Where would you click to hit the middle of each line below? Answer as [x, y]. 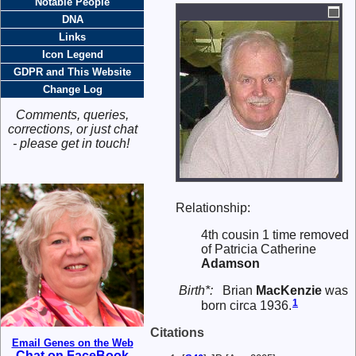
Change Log [72, 89]
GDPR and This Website [72, 72]
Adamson [230, 264]
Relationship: [213, 208]
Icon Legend [72, 54]
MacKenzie [289, 291]
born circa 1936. [246, 305]
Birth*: [197, 291]
